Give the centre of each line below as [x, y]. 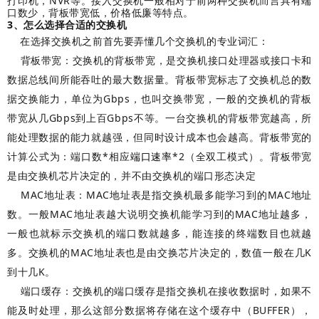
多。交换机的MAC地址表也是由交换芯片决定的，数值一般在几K [159, 252]
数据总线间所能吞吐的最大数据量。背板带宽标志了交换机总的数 [159, 79]
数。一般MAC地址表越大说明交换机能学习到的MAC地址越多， [159, 214]
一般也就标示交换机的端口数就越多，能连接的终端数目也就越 [159, 233]
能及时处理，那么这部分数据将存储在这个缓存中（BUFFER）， [159, 310]
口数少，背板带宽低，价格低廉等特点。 [100, 13]
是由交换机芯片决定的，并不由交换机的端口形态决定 [132, 176]
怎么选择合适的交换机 [75, 25]
